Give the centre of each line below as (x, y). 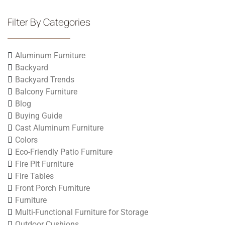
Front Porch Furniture (52, 188)
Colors (26, 140)
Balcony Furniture (46, 91)
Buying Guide (39, 116)
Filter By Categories (49, 22)
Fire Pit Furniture (44, 164)
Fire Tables (34, 176)
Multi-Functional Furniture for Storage (82, 212)
